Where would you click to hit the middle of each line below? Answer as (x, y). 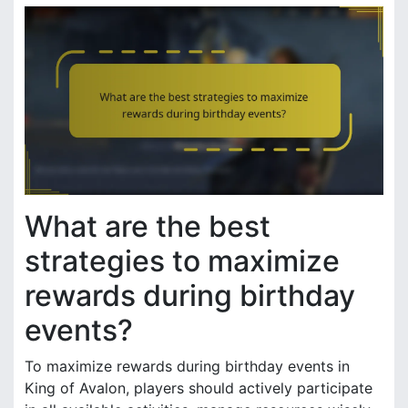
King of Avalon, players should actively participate (199, 388)
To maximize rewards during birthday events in (187, 366)
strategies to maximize (182, 260)
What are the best (148, 226)
